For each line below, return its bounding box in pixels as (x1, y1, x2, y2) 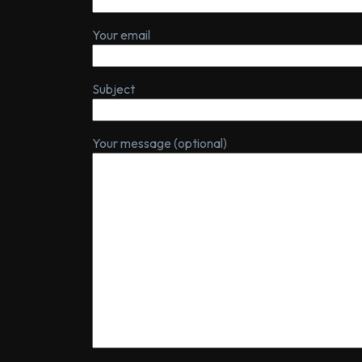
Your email (92, 26, 150, 43)
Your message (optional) (92, 134, 227, 151)
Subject (92, 80, 135, 97)
